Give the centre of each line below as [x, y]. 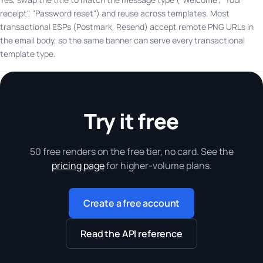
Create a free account [131, 203]
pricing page [78, 165]
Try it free [131, 121]
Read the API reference [131, 233]
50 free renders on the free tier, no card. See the [131, 151]
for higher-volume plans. [158, 165]
